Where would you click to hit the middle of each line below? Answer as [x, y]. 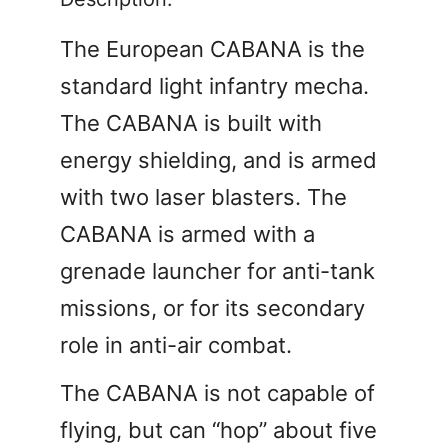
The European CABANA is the [212, 48]
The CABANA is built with [191, 122]
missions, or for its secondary [212, 307]
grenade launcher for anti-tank [217, 270]
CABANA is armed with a [187, 233]
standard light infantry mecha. [214, 85]
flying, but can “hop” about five [218, 429]
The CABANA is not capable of [217, 392]
